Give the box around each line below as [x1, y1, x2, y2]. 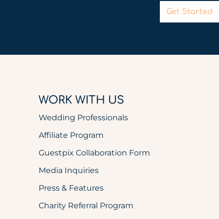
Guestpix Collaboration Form [39, 148, 151, 158]
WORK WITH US [39, 94, 125, 107]
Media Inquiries [39, 166, 99, 175]
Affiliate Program [39, 131, 104, 140]
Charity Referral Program [39, 201, 134, 211]
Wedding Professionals [39, 113, 129, 123]
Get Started [166, 7, 213, 17]
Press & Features [39, 183, 104, 193]
